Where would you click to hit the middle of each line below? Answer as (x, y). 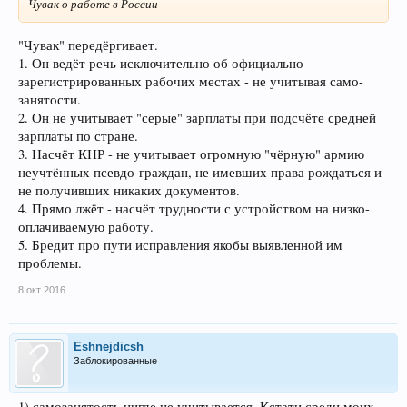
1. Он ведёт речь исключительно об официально (161, 63)
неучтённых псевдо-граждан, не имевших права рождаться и (200, 172)
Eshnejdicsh (109, 346)
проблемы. (50, 263)
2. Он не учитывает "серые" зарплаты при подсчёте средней (197, 117)
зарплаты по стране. (78, 135)
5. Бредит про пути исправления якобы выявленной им (180, 244)
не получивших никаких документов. (129, 190)
